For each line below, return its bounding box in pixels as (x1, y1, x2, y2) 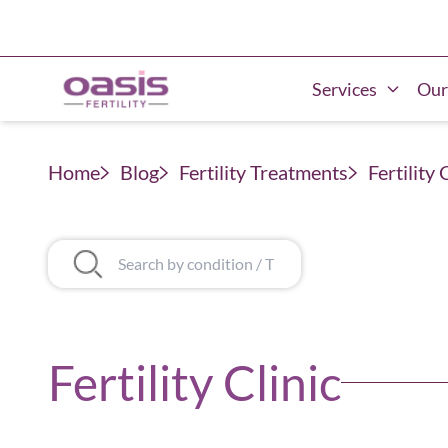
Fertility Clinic (48, 354, 341, 411)
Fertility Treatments (179, 160, 348, 184)
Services (312, 78, 377, 100)
